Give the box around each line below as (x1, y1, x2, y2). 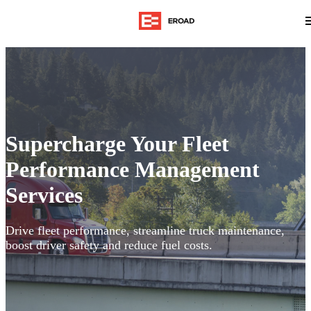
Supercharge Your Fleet (6, 131, 229, 157)
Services (6, 183, 83, 208)
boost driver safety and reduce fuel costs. (6, 237, 212, 252)
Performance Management (6, 157, 260, 183)
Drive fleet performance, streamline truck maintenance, (6, 223, 285, 237)
